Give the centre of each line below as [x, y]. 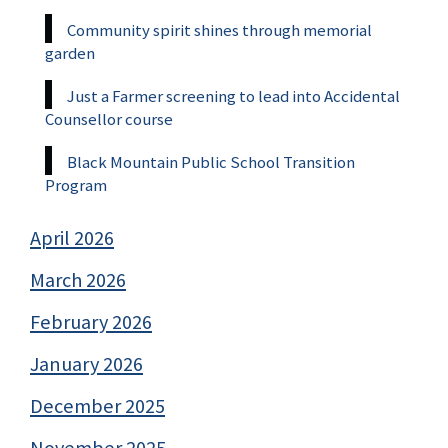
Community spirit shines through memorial [219, 30]
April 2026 [72, 238]
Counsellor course [109, 119]
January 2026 [86, 364]
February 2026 [91, 322]
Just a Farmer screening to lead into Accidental [233, 96]
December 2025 [97, 406]
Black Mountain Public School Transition [211, 162]
